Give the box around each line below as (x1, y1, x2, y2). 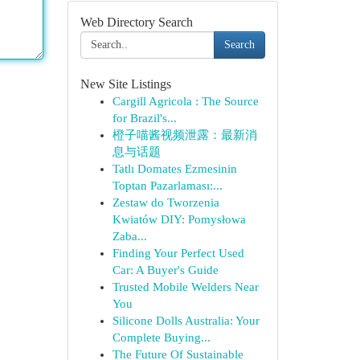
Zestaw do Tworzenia (112, 196, 219, 209)
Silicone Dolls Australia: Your (112, 314, 260, 327)
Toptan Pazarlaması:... (112, 179, 223, 192)
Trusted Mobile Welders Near (112, 280, 259, 293)
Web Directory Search (80, 15, 193, 29)
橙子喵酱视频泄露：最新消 (112, 129, 257, 141)
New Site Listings (80, 77, 171, 91)
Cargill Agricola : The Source (112, 95, 259, 108)
